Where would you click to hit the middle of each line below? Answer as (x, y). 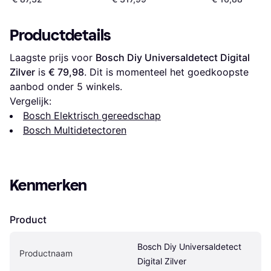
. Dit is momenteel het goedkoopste (166, 72)
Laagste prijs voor (53, 58)
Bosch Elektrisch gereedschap (92, 116)
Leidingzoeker (40, 8)
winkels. (103, 87)
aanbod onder (43, 87)
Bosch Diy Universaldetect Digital (173, 58)
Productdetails (61, 36)
